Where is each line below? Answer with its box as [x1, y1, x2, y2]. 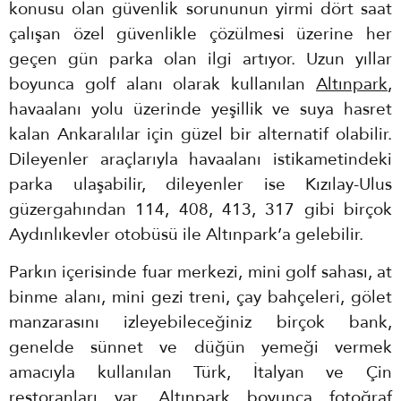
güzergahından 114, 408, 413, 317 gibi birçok [9, 198, 392, 221]
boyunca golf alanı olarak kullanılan [9, 73, 316, 96]
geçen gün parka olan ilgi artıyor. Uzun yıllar [9, 47, 392, 71]
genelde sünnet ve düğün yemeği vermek [9, 336, 392, 360]
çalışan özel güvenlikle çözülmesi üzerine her [9, 22, 392, 46]
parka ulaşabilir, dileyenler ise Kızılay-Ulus [9, 173, 392, 196]
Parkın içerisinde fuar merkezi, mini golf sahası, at [9, 260, 392, 285]
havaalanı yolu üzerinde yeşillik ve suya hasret [9, 98, 392, 121]
